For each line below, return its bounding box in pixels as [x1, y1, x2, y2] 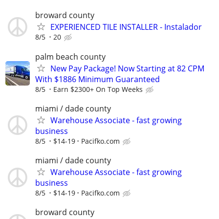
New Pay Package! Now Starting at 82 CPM [50, 63, 204, 74]
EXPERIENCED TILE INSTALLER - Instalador [50, 22, 202, 33]
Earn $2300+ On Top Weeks [53, 84, 143, 94]
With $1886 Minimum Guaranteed [35, 73, 160, 85]
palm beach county [35, 51, 106, 62]
